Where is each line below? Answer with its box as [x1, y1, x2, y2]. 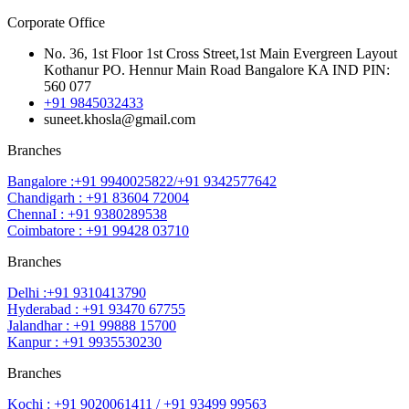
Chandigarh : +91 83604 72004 [7, 190, 189, 206]
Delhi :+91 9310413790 [7, 285, 146, 301]
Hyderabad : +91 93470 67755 [7, 301, 185, 318]
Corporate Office [7, 15, 105, 31]
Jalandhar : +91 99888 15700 [7, 318, 176, 334]
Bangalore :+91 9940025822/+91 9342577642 [7, 173, 277, 190]
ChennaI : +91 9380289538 [7, 206, 167, 223]
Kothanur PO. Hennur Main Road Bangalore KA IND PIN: [44, 62, 390, 79]
